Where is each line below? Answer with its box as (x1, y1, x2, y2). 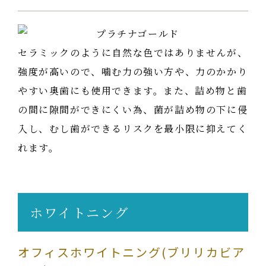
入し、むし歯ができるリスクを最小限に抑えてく (18, 121, 248, 135)
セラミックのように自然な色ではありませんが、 (18, 45, 248, 59)
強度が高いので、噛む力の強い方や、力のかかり (18, 64, 248, 78)
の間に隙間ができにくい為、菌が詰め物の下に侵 (18, 102, 248, 116)
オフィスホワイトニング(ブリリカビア (18, 243, 245, 261)
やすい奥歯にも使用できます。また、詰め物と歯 (18, 83, 248, 97)
